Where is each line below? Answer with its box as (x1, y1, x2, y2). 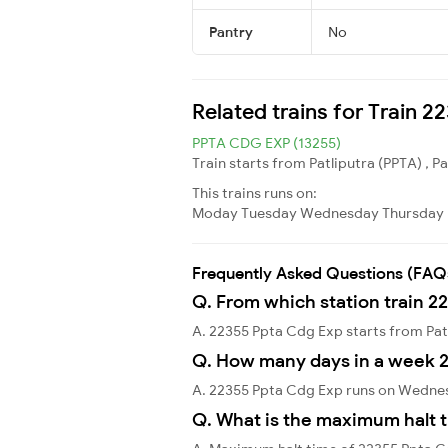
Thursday (382, 203, 444, 222)
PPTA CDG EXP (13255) (192, 133, 341, 152)
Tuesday (241, 203, 297, 222)
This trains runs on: (192, 183, 317, 202)
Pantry (209, 22, 253, 41)
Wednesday (300, 203, 379, 222)
